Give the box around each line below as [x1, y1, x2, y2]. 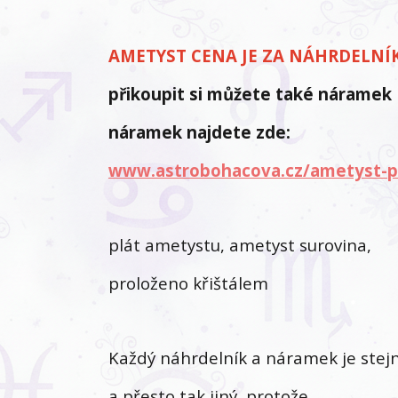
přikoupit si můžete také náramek [108, 83, 396, 105]
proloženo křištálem [108, 272, 273, 294]
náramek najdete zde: [108, 121, 295, 143]
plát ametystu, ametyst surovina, [108, 234, 376, 256]
